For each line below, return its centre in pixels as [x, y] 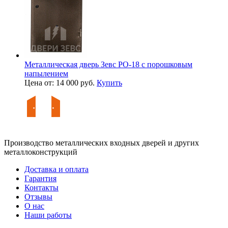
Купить [109, 82]
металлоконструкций [41, 152]
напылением [46, 73]
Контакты [41, 187]
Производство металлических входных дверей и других [102, 142]
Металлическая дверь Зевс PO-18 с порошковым [108, 64]
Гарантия [40, 178]
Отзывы [38, 196]
